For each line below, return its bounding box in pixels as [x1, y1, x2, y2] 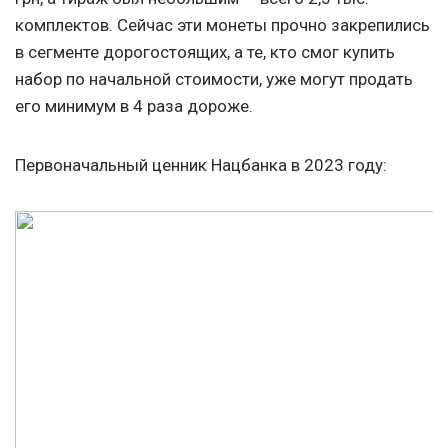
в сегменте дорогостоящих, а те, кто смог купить [15, 42, 395, 63]
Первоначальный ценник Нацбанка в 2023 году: [15, 155, 387, 176]
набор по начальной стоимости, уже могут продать [15, 69, 413, 90]
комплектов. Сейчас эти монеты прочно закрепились [15, 15, 430, 36]
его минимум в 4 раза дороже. [15, 96, 253, 117]
